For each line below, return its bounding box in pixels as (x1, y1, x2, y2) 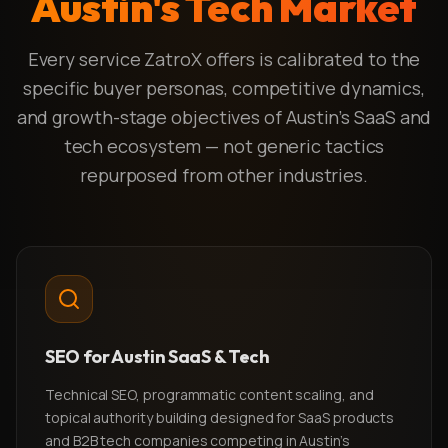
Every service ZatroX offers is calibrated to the (27, 47, 421, 71)
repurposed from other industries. (79, 163, 369, 187)
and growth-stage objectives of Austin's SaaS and (16, 105, 432, 129)
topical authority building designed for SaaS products (45, 408, 395, 427)
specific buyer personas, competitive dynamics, (23, 76, 425, 100)
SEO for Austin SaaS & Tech (45, 345, 270, 368)
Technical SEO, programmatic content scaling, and (45, 385, 374, 404)
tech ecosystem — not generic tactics (63, 134, 385, 158)
